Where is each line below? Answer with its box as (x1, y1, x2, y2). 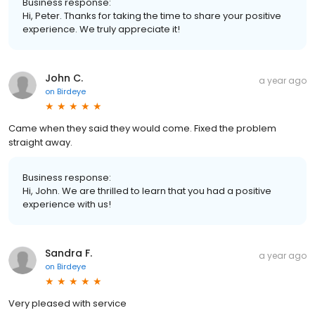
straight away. (8, 135, 72, 149)
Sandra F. (45, 245, 92, 260)
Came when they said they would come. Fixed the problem (8, 121, 276, 135)
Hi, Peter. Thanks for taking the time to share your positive (22, 8, 281, 22)
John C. (45, 70, 83, 85)
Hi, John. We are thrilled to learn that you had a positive (22, 184, 271, 198)
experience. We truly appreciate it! (22, 22, 180, 36)
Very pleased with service (8, 296, 127, 310)
